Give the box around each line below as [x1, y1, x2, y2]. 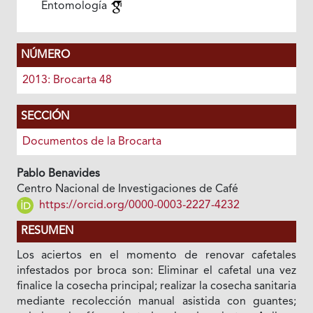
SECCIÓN [20, 111, 69, 123]
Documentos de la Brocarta [22, 136, 161, 148]
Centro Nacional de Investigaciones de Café [16, 184, 238, 196]
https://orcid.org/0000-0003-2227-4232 [36, 200, 240, 212]
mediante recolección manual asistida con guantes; [16, 296, 297, 308]
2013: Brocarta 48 [22, 75, 112, 87]
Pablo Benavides [16, 168, 100, 180]
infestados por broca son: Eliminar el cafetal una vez [16, 265, 297, 277]
